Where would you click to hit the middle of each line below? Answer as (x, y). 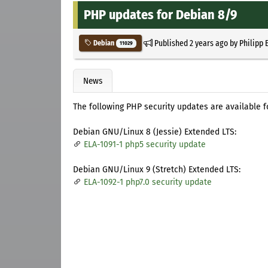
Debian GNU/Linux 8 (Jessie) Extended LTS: (155, 132)
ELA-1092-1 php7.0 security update (148, 182)
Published (171, 43)
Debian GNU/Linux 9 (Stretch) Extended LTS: (157, 170)
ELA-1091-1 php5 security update (145, 145)
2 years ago (208, 43)
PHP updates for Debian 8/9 (160, 14)
